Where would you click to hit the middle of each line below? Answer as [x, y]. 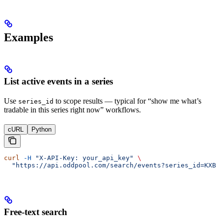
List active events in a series [58, 82]
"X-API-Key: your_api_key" [82, 158]
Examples [28, 38]
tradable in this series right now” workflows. [72, 110]
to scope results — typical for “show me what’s [127, 101]
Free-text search [36, 212]
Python [41, 130]
